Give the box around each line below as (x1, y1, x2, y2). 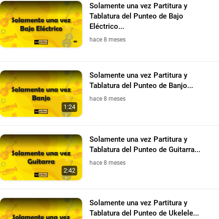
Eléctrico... (89, 22, 124, 31)
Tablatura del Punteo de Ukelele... (89, 209, 199, 218)
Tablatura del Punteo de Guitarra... (89, 145, 200, 154)
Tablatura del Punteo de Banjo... (89, 81, 193, 90)
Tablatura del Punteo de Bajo (89, 12, 183, 21)
